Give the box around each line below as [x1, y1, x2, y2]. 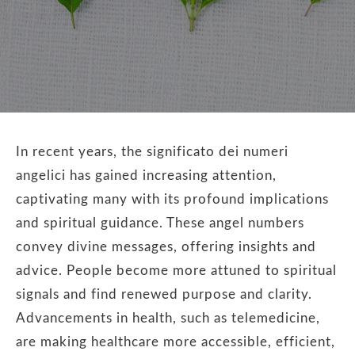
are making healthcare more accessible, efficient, [16, 335, 335, 349]
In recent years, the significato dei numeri [16, 145, 288, 158]
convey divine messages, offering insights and [16, 240, 316, 254]
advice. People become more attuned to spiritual [16, 264, 337, 277]
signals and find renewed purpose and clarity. [16, 288, 312, 301]
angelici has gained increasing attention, [16, 169, 277, 182]
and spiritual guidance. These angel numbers [16, 216, 304, 230]
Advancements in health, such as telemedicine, [16, 311, 320, 325]
